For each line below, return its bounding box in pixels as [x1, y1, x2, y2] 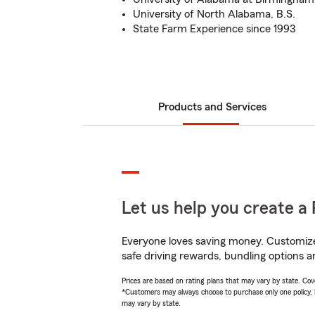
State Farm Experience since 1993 [133, 23, 295, 34]
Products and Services [158, 101, 266, 112]
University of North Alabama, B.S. [133, 8, 295, 20]
